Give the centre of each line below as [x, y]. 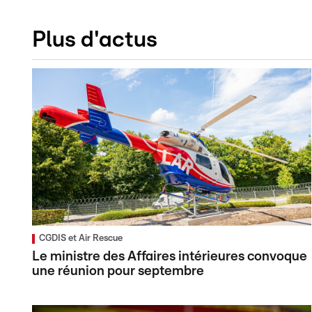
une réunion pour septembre [118, 272]
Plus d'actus [95, 40]
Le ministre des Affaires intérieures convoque [170, 257]
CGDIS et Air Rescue [81, 239]
